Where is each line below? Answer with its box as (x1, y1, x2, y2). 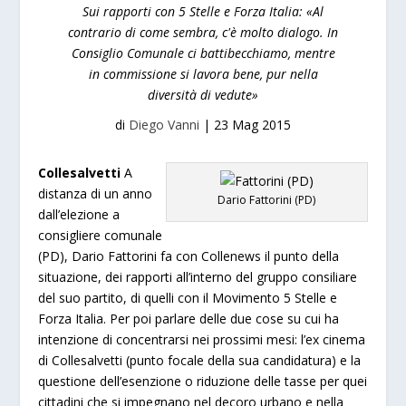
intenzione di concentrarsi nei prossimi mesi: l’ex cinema (38, 331, 366, 348)
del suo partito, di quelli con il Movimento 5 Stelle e (38, 289, 338, 306)
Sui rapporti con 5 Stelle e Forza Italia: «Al (82, 3, 324, 20)
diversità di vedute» (148, 86, 258, 103)
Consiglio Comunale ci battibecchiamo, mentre (71, 44, 335, 62)
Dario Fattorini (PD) (217, 192, 316, 208)
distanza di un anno (38, 185, 153, 202)
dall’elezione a (38, 206, 121, 223)
